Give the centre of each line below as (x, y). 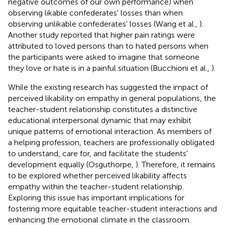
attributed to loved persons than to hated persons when (108, 46)
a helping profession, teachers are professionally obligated (111, 142)
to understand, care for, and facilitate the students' (98, 153)
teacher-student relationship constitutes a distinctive (103, 109)
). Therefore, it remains (176, 164)
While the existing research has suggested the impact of (108, 87)
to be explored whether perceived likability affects (97, 175)
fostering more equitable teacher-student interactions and (113, 208)
